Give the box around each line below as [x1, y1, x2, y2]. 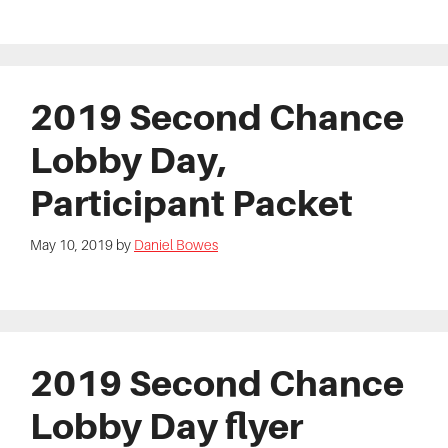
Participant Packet [30, 182, 353, 225]
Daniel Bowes [134, 237, 218, 254]
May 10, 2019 [30, 237, 113, 254]
